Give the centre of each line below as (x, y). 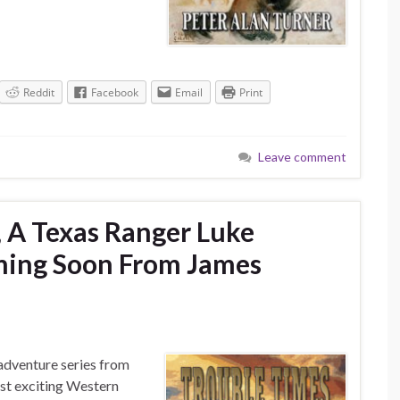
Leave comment (302, 157)
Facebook (115, 93)
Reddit (39, 93)
